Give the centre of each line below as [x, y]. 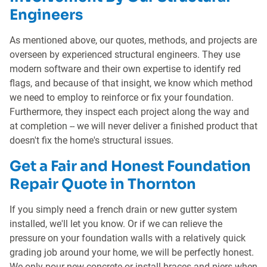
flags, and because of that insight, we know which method [131, 83]
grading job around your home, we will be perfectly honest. [132, 252]
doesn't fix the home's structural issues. [91, 140]
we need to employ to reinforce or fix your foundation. [122, 97]
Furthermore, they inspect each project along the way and [129, 112]
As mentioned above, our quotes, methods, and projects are [133, 40]
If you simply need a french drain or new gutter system [123, 209]
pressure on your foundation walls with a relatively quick [128, 238]
